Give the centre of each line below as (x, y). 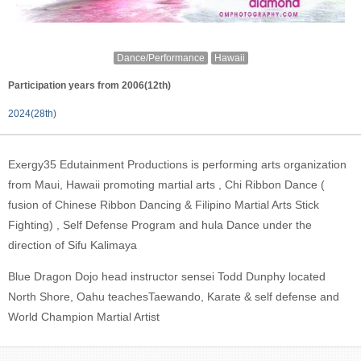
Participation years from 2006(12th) (89, 85)
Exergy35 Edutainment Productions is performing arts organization (177, 165)
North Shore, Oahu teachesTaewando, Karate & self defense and (174, 297)
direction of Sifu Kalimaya (73, 245)
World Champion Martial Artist (84, 317)
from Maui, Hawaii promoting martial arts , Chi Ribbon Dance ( (166, 185)
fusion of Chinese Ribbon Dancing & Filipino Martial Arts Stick (164, 205)
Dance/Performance (160, 58)
